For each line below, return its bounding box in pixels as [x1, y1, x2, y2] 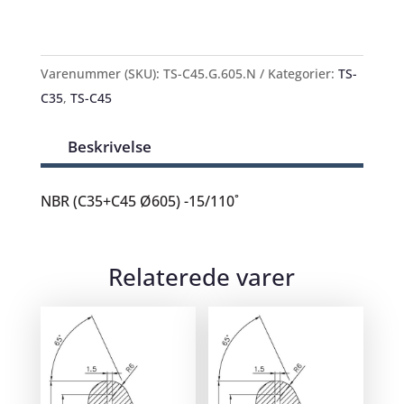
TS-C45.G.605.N [162, 65, 256, 82]
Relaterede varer [108, 261, 296, 293]
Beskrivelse [67, 136, 151, 157]
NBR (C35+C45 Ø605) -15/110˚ [40, 191, 239, 211]
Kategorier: [267, 65, 338, 82]
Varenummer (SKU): [40, 65, 163, 82]
